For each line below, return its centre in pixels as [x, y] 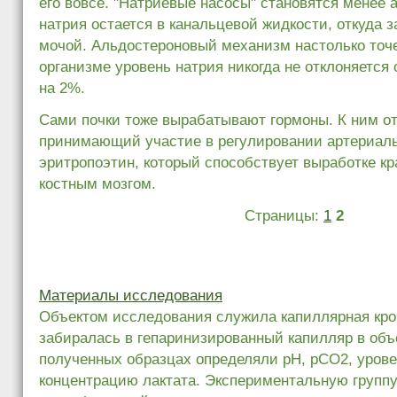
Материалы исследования [131, 295]
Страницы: [284, 215]
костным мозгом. [97, 183]
